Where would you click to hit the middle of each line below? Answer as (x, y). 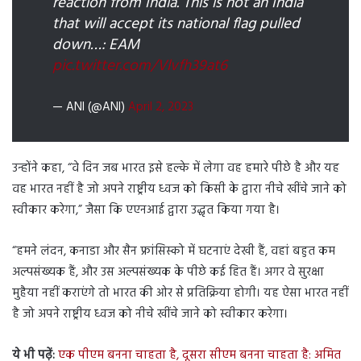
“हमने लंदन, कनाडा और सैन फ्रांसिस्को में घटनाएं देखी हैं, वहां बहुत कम (174, 252)
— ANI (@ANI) (90, 108)
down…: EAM (96, 46)
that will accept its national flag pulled (176, 25)
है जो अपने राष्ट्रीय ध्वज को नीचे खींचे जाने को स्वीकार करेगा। (150, 315)
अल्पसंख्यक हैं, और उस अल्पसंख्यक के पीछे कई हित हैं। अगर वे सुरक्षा (168, 273)
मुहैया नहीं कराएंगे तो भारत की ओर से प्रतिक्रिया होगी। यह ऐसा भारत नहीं (180, 294)
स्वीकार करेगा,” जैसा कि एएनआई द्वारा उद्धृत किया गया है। (146, 211)
